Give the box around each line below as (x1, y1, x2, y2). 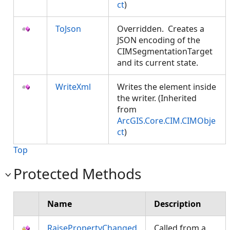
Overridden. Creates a (117, 23, 204, 34)
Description (154, 198, 201, 209)
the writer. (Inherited (117, 92, 197, 104)
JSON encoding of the (117, 34, 200, 46)
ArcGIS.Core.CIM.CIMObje (117, 115, 216, 126)
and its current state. (117, 57, 202, 68)
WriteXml (55, 81, 91, 92)
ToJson (55, 23, 81, 34)
